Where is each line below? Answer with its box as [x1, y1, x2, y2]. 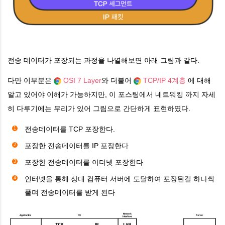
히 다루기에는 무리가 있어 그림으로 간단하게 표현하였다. [8, 104, 190, 113]
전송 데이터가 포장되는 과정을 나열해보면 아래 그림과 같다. [8, 56, 199, 64]
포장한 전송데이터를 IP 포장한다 [25, 141, 129, 150]
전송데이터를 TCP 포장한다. [25, 125, 115, 133]
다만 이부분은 [8, 76, 54, 84]
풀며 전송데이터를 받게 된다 [25, 188, 115, 196]
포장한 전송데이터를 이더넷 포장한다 [25, 158, 143, 166]
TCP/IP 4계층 [143, 76, 186, 84]
